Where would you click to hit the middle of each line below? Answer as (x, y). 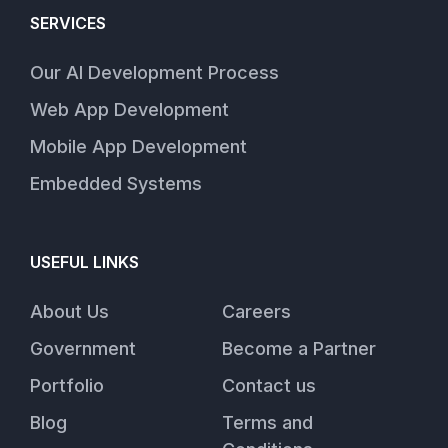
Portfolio (67, 385)
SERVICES (68, 22)
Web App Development (129, 109)
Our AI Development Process (154, 72)
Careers (256, 311)
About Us (69, 311)
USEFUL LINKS (84, 261)
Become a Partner (298, 348)
